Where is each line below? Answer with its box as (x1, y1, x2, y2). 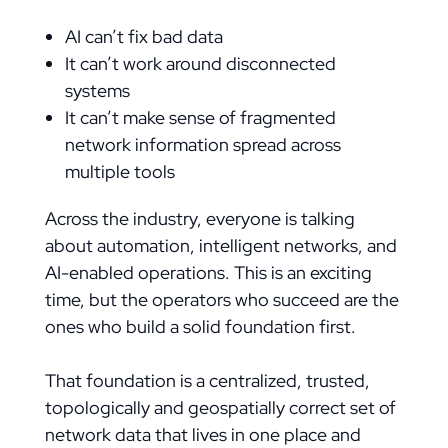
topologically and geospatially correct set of (44, 396, 396, 419)
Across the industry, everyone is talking (44, 207, 355, 230)
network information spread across (64, 133, 341, 156)
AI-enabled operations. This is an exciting (44, 261, 372, 284)
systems (64, 79, 130, 102)
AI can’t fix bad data (64, 25, 223, 48)
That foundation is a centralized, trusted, (44, 369, 370, 392)
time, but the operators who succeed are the (44, 288, 399, 311)
